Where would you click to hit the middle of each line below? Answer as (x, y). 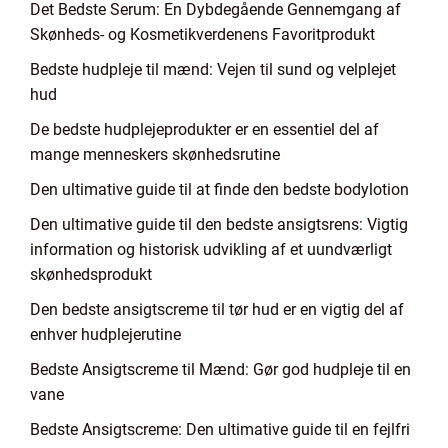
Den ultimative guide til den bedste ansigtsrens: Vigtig (219, 224)
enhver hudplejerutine (105, 334)
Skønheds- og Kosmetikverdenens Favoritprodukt (202, 34)
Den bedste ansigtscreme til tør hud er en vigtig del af (217, 309)
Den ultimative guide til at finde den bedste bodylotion (219, 189)
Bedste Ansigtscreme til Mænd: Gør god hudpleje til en (220, 369)
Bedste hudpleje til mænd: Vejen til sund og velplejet (213, 69)
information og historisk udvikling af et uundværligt (211, 249)
